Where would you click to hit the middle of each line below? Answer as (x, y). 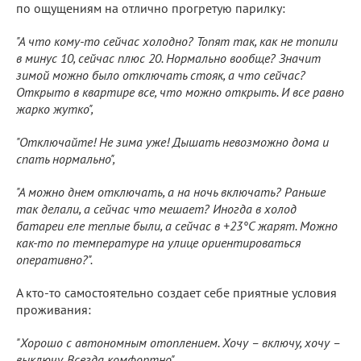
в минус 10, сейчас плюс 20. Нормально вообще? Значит (168, 58)
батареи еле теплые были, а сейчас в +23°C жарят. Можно (177, 225)
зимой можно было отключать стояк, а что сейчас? (161, 75)
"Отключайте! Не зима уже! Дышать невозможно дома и (172, 141)
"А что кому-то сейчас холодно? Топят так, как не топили (177, 41)
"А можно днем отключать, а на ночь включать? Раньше (171, 191)
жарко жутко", (55, 108)
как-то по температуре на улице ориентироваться (158, 242)
